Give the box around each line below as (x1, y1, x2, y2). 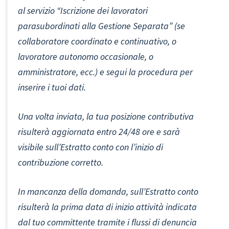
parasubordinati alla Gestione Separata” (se (18, 20, 185, 32)
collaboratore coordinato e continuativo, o (18, 35, 176, 48)
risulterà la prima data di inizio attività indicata (18, 201, 197, 213)
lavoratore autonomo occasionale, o (18, 51, 153, 63)
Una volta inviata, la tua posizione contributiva (18, 110, 194, 123)
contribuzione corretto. (18, 156, 103, 169)
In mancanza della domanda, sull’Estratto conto (18, 186, 198, 198)
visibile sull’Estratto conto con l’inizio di (18, 141, 163, 153)
